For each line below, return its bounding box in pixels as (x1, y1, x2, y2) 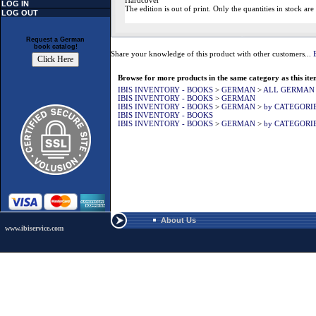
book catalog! (33, 43, 78, 51)
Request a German (26, 36, 85, 44)
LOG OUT (1, 8, 38, 17)
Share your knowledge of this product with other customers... (111, 49, 313, 58)
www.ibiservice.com (5, 224, 63, 232)
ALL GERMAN (263, 85, 315, 94)
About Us (161, 216, 196, 224)
